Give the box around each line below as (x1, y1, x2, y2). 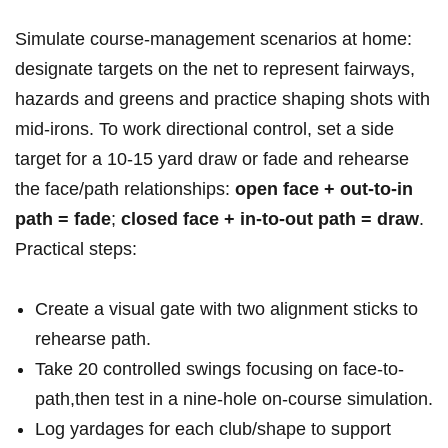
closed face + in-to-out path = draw (121, 209, 419, 230)
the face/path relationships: (15, 179, 235, 200)
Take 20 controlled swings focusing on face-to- (35, 359, 404, 380)
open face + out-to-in (235, 179, 413, 200)
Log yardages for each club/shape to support (35, 419, 391, 440)
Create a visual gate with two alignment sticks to (35, 299, 418, 320)
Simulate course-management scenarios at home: (15, 29, 412, 50)
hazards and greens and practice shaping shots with (15, 89, 430, 110)
